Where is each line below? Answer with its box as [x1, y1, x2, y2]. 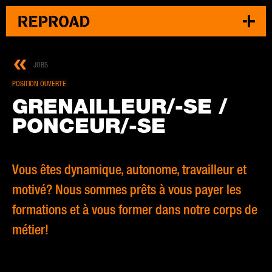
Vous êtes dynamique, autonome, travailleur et [12, 161, 246, 177]
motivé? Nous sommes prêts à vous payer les [12, 181, 241, 197]
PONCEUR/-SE [12, 112, 166, 138]
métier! [12, 221, 49, 237]
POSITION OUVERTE [12, 79, 66, 88]
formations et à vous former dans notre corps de [12, 201, 257, 217]
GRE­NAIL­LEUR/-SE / [12, 93, 227, 118]
